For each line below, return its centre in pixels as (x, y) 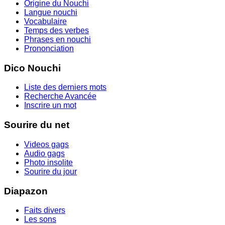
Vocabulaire (45, 22)
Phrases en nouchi (58, 40)
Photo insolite (48, 162)
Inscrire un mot (50, 105)
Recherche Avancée (60, 96)
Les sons (40, 219)
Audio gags (44, 153)
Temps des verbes (57, 31)
